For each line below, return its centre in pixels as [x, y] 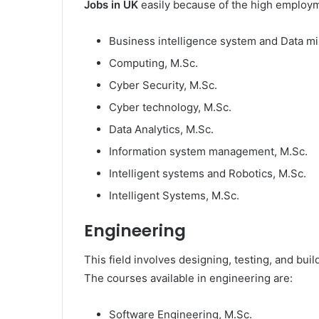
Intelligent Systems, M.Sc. [174, 195]
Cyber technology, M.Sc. [170, 107]
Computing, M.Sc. [153, 63]
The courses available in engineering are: [188, 278]
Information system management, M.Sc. [208, 151]
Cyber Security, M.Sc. [163, 85]
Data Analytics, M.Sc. [161, 129]
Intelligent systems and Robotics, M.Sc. [208, 173]
